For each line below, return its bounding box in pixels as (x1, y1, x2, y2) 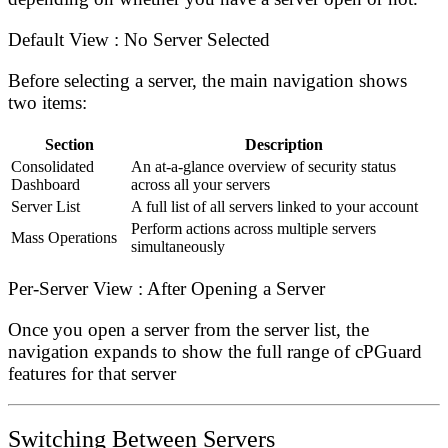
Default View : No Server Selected (8, 28, 270, 50)
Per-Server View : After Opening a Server (8, 277, 325, 299)
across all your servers (131, 176, 270, 194)
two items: (8, 92, 87, 114)
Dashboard (11, 176, 80, 194)
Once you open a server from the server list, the (8, 319, 369, 341)
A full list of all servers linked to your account (131, 198, 418, 216)
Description (245, 136, 323, 154)
